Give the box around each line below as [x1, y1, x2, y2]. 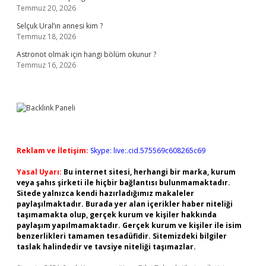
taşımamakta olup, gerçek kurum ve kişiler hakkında [17, 210, 217, 220]
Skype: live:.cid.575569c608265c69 [90, 145, 205, 156]
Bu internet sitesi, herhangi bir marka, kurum [64, 167, 236, 177]
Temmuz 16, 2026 [17, 60, 76, 70]
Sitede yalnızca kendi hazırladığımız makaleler [17, 188, 194, 198]
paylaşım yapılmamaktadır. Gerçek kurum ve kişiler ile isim [17, 220, 242, 230]
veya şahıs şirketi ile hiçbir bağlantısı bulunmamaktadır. [17, 178, 230, 188]
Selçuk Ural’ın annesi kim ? [17, 21, 103, 31]
